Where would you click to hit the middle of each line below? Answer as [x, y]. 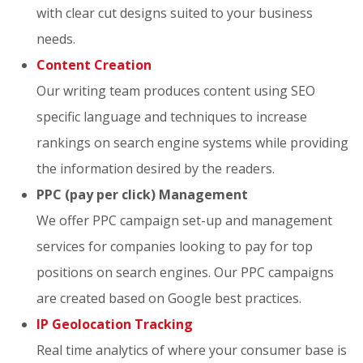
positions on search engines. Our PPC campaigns [185, 272]
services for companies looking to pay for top [175, 246]
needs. [56, 38]
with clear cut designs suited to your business [175, 13]
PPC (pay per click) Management [142, 194]
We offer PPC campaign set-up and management [184, 220]
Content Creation [94, 64]
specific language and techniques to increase [172, 116]
